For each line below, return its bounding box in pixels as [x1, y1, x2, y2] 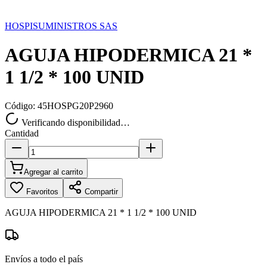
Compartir [82, 187, 118, 197]
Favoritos [24, 187, 58, 197]
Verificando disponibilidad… [19, 117, 130, 128]
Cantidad [5, 128, 39, 139]
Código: [5, 101, 38, 111]
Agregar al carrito [24, 167, 83, 177]
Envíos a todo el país [5, 254, 83, 265]
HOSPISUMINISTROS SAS [5, 20, 117, 31]
